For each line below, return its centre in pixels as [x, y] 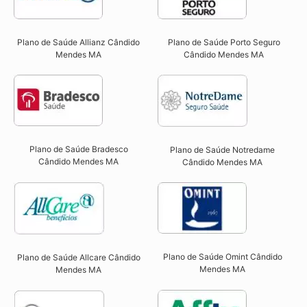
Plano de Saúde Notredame [223, 150]
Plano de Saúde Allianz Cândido [79, 42]
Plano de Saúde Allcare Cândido [78, 258]
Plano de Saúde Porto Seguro [224, 42]
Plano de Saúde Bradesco [78, 149]
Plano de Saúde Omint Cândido [222, 257]
